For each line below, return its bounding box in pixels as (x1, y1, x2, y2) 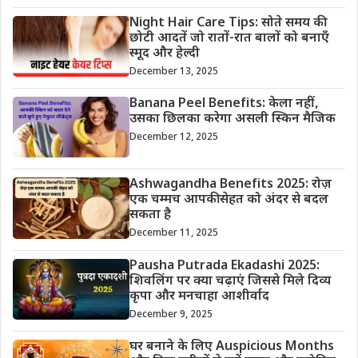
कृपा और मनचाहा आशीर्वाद (129, 288, 269, 305)
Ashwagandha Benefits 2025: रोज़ (129, 177, 332, 194)
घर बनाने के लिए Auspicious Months (129, 338, 334, 356)
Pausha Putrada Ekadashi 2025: (129, 257, 320, 275)
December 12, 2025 (129, 131, 218, 145)
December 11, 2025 (129, 227, 218, 241)
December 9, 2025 (129, 308, 213, 321)
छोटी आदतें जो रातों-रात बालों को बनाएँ (129, 30, 329, 48)
